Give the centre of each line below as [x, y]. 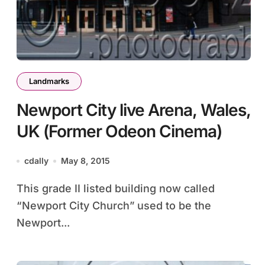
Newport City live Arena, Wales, [134, 110]
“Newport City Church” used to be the [114, 206]
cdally [36, 161]
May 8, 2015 [85, 161]
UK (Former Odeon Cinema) [119, 131]
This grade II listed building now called [20, 188]
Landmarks [49, 81]
